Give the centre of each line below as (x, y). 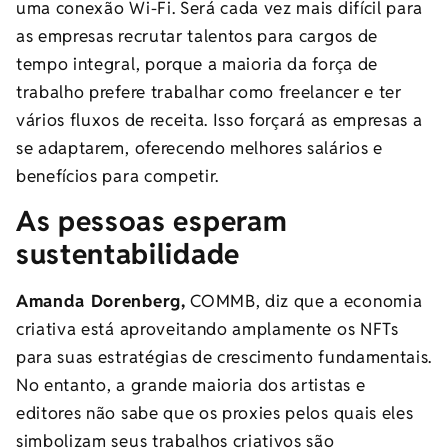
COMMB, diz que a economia (304, 300)
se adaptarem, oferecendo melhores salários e (199, 148)
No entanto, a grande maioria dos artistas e (191, 384)
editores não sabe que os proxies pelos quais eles (215, 412)
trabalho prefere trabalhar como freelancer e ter (209, 92)
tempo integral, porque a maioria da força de (197, 64)
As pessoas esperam (152, 220)
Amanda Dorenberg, (101, 300)
